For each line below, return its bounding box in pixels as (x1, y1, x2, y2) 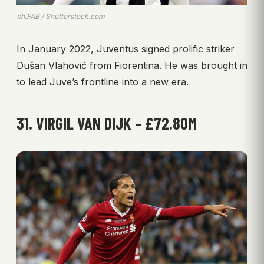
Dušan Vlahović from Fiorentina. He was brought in (16, 60, 247, 72)
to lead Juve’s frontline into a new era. (16, 76, 189, 88)
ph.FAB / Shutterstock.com (16, 12, 105, 21)
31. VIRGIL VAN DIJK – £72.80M (16, 113, 197, 134)
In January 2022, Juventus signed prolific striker (16, 43, 235, 55)
